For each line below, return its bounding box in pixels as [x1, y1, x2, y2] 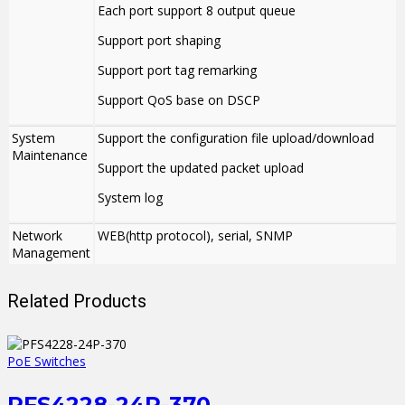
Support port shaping [98, 32, 221, 50]
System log [98, 189, 163, 207]
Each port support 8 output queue [98, 2, 296, 20]
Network [12, 227, 62, 245]
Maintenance [12, 146, 88, 165]
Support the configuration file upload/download [98, 129, 374, 147]
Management [12, 244, 90, 262]
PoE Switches [7, 353, 86, 371]
